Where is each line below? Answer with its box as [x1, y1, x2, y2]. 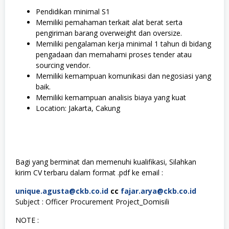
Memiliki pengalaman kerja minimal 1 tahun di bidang [36, 39, 211, 49]
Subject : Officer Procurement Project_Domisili [15, 196, 169, 207]
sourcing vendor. [36, 60, 90, 70]
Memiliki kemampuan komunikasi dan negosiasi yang [36, 71, 211, 81]
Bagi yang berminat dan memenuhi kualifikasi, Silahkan [15, 156, 196, 167]
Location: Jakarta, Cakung [36, 103, 120, 113]
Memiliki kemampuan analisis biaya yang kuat [36, 93, 186, 102]
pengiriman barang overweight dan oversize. [36, 28, 182, 38]
